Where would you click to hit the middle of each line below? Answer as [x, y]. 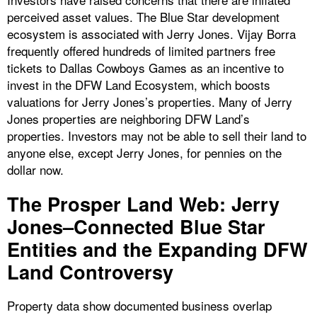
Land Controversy [93, 272]
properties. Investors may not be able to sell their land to [157, 136]
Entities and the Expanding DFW [157, 249]
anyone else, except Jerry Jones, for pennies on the [144, 153]
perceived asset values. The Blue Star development [143, 17]
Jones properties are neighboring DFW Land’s [128, 119]
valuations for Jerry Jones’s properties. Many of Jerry [150, 102]
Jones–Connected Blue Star [136, 226]
